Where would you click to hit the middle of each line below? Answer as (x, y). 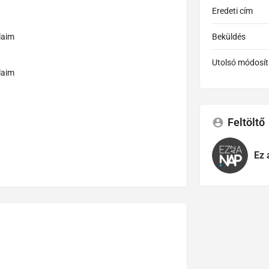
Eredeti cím (232, 11)
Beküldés (228, 36)
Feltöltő (246, 122)
